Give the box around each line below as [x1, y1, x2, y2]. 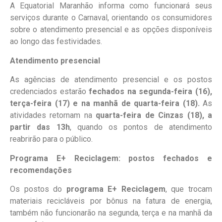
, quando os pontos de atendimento [69, 122, 213, 132]
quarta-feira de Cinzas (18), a [96, 111, 213, 120]
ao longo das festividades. [10, 37, 102, 47]
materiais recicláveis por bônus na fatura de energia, [10, 196, 212, 206]
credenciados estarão [10, 87, 89, 97]
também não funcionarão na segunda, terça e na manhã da [10, 208, 212, 218]
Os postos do [10, 184, 66, 194]
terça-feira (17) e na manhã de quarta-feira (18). [10, 99, 200, 109]
